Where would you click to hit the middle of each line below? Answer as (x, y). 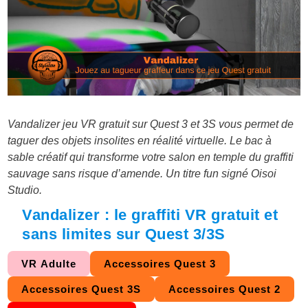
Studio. (25, 190)
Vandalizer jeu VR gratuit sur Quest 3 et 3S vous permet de (151, 124)
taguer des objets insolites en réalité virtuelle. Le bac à (140, 141)
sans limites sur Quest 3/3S (124, 234)
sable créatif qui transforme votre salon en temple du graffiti (151, 157)
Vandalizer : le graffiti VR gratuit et (150, 215)
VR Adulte (49, 264)
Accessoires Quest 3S (81, 289)
